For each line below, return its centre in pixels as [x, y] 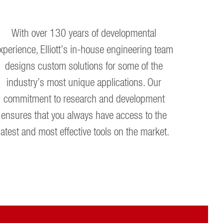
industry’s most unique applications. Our [84, 82]
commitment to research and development [84, 99]
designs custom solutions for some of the [84, 66]
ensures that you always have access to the [84, 115]
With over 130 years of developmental [84, 33]
